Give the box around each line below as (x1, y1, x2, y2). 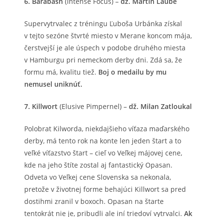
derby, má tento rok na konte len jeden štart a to (24, 136, 181, 145)
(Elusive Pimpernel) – (58, 101, 129, 111)
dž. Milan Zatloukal (129, 101, 192, 111)
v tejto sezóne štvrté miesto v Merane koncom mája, (24, 31, 192, 40)
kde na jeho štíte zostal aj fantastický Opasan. (24, 160, 172, 170)
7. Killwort (24, 101, 58, 111)
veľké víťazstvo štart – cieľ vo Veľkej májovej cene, (24, 148, 182, 157)
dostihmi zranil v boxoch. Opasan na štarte (24, 196, 164, 206)
